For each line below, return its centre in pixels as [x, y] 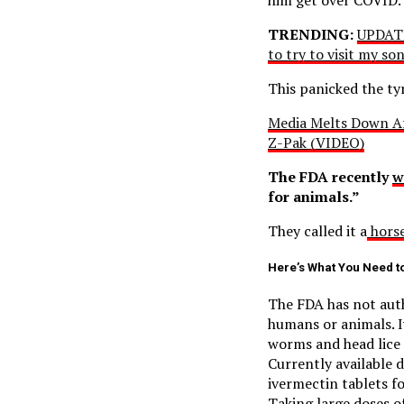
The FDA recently [330, 176]
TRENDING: [311, 34]
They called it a [317, 230]
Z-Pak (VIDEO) [316, 142]
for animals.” [314, 196]
